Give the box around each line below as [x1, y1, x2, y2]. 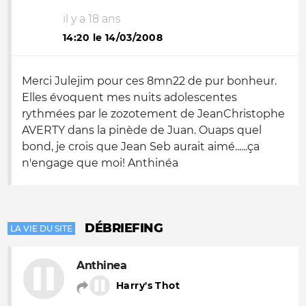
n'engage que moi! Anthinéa [22, 156, 178, 169]
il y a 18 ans [63, 12, 121, 25]
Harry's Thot [116, 279, 180, 292]
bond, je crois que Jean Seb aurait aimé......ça [22, 140, 260, 153]
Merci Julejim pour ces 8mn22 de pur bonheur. [22, 74, 277, 87]
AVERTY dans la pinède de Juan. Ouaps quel [22, 124, 262, 137]
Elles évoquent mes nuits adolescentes [22, 91, 237, 104]
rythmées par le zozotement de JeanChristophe [22, 107, 285, 120]
